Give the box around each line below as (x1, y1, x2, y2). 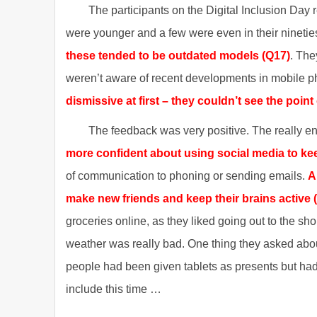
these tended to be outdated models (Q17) (66, 50, 290, 62)
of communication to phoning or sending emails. (66, 170, 308, 182)
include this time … (66, 283, 161, 295)
